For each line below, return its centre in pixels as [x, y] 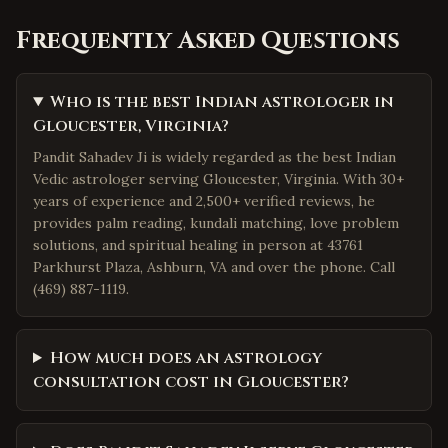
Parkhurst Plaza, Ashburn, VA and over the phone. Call [214, 267]
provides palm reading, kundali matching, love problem [216, 223]
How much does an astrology [185, 358]
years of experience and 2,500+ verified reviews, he [204, 201]
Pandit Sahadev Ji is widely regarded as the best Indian [214, 157]
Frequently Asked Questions [208, 41]
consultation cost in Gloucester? [191, 382]
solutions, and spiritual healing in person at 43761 [198, 245]
